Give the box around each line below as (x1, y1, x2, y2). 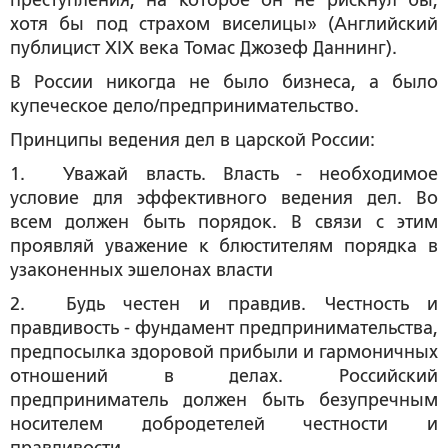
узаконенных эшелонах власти (10, 260, 273, 281)
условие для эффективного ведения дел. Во (10, 188, 438, 209)
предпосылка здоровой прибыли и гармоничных (10, 342, 438, 363)
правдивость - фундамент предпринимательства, (10, 318, 438, 339)
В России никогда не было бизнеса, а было (10, 72, 438, 93)
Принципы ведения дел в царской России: (10, 130, 375, 151)
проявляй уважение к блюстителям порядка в (10, 236, 438, 257)
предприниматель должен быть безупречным (10, 390, 438, 411)
